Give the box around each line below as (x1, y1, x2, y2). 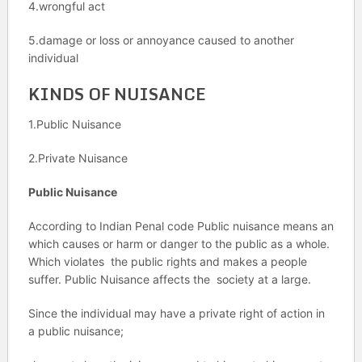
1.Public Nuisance (27, 117, 121, 131)
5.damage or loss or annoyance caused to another (27, 33, 294, 47)
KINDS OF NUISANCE (27, 81, 206, 107)
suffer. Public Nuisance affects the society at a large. (27, 272, 311, 286)
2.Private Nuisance (27, 151, 128, 165)
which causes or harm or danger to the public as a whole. (27, 237, 330, 250)
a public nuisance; (27, 324, 124, 338)
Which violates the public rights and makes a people (27, 255, 307, 268)
